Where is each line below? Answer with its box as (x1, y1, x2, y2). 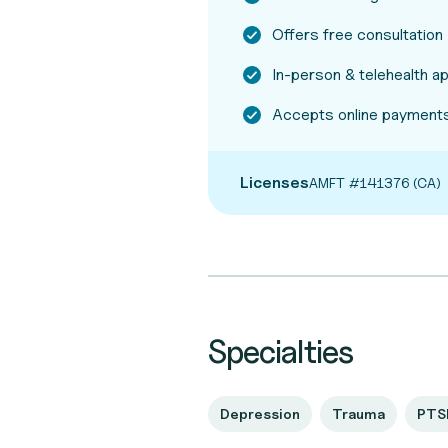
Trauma (332, 405, 385, 422)
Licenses (240, 173, 309, 192)
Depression (220, 405, 300, 422)
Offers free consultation (272, 25, 443, 44)
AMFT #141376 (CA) (309, 174, 441, 191)
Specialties (208, 332, 354, 371)
